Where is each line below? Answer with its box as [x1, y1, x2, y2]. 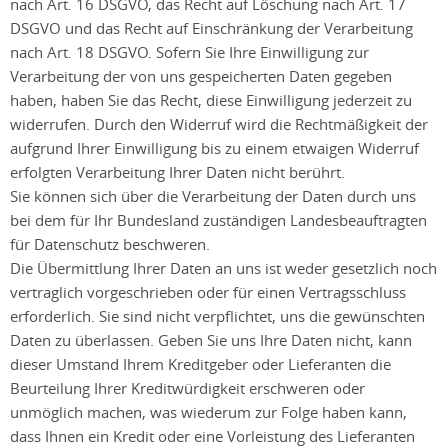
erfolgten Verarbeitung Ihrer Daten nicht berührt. [10, 162, 345, 182]
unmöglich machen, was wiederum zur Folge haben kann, [10, 402, 407, 422]
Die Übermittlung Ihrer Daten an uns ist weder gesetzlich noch [10, 258, 437, 278]
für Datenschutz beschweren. [10, 234, 210, 254]
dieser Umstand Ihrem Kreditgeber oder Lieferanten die [10, 354, 391, 374]
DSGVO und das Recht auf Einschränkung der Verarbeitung [10, 18, 413, 38]
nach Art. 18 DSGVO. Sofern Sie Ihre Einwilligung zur [10, 42, 369, 62]
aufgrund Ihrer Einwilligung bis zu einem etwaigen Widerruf [10, 138, 419, 158]
